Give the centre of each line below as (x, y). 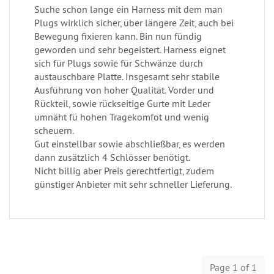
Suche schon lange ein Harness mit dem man (128, 9)
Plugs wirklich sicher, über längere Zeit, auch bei (134, 23)
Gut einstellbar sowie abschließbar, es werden (130, 144)
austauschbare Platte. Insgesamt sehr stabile (127, 76)
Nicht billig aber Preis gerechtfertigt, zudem (124, 171)
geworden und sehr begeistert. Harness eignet (130, 50)
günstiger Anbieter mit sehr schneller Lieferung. (133, 184)
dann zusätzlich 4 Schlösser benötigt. (112, 157)
